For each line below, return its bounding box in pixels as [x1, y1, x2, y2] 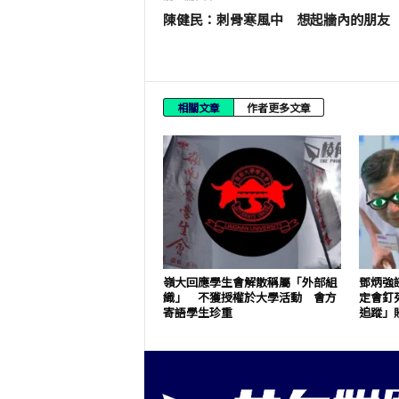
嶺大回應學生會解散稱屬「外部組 [162, 273, 337, 290]
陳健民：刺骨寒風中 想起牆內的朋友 [162, 10, 390, 28]
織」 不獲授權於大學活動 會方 [162, 289, 337, 305]
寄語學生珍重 [162, 304, 232, 321]
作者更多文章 [246, 100, 311, 115]
